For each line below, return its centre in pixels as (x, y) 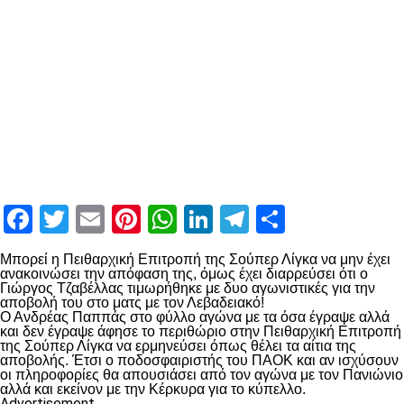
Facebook (92, 219)
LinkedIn (266, 219)
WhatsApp (242, 219)
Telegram (307, 219)
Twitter (113, 219)
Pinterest (197, 219)
